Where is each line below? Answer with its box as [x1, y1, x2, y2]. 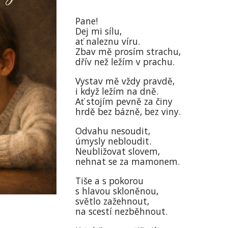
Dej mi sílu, [75, 25, 122, 37]
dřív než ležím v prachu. [75, 55, 178, 68]
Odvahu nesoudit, [75, 125, 153, 137]
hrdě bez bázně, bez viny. [75, 105, 184, 118]
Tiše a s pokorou [75, 175, 144, 187]
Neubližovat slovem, [75, 145, 160, 157]
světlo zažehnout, [75, 195, 150, 207]
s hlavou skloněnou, [75, 185, 159, 197]
